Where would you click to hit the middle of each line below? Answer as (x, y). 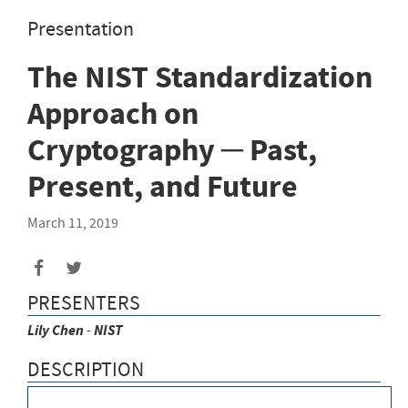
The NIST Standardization (200, 76)
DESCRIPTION (86, 369)
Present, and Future (163, 186)
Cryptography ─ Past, (172, 149)
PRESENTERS (84, 303)
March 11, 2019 (73, 223)
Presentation (81, 28)
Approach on (113, 113)
